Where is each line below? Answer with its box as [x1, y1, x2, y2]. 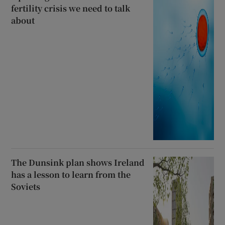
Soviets [11, 180, 41, 192]
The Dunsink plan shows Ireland [11, 156, 145, 168]
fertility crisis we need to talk [11, 2, 131, 14]
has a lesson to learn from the [11, 168, 131, 180]
